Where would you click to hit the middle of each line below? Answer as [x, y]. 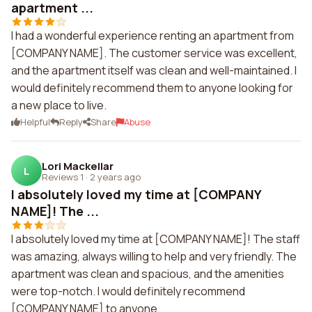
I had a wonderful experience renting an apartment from [153, 36]
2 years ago [115, 177]
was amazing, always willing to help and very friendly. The [154, 256]
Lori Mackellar [78, 166]
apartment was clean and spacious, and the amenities [148, 274]
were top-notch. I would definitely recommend [128, 291]
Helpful [35, 122]
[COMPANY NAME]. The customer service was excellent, [154, 53]
